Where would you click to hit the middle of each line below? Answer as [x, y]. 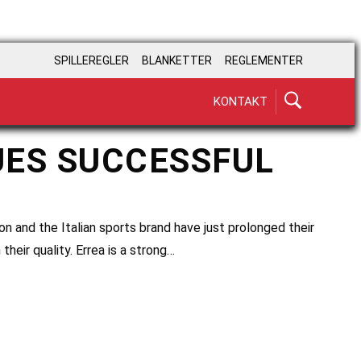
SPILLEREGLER [91, 61]
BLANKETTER [177, 61]
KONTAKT [241, 101]
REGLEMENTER [264, 61]
